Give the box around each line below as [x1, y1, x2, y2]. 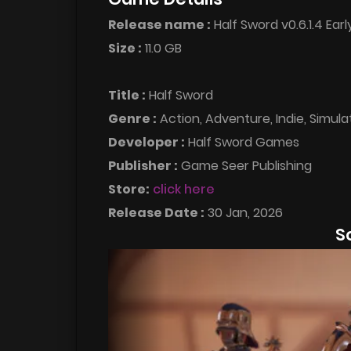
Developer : [108, 132, 185, 151]
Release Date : [108, 203, 204, 222]
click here [153, 179, 215, 198]
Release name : [108, 15, 211, 34]
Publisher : [108, 156, 178, 175]
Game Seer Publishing [178, 156, 312, 175]
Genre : [108, 109, 157, 128]
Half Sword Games [185, 132, 299, 151]
